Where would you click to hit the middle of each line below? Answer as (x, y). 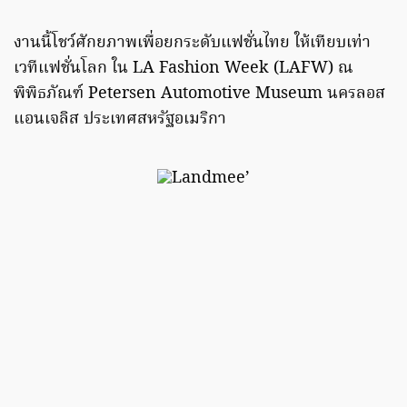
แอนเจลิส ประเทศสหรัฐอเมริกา (120, 120)
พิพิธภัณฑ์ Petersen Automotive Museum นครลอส (199, 94)
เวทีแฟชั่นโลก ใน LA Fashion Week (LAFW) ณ (184, 69)
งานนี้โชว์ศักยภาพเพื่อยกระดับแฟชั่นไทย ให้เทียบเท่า (192, 44)
